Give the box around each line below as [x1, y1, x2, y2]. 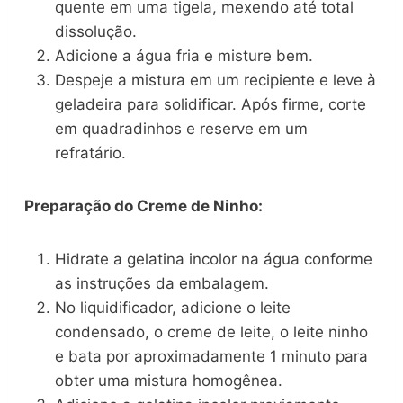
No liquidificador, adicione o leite [55, 299, 291, 318]
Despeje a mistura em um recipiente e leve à [55, 71, 377, 90]
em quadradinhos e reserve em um [55, 120, 309, 139]
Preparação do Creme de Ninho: [24, 197, 264, 216]
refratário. [55, 144, 127, 163]
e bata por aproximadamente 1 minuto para [55, 347, 369, 366]
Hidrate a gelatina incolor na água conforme [55, 250, 373, 269]
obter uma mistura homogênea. [55, 372, 283, 390]
